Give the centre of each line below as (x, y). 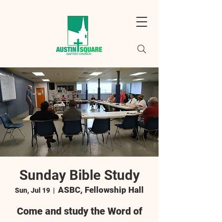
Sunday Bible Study (79, 175)
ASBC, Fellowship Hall (101, 190)
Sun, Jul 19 (32, 190)
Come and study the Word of (79, 211)
